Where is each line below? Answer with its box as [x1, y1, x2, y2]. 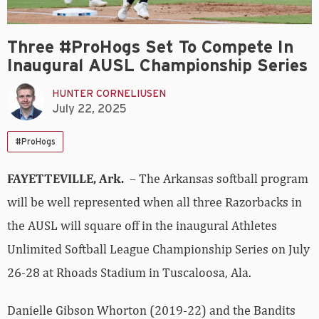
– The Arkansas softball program [130, 171, 308, 187]
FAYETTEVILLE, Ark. [7, 171, 130, 187]
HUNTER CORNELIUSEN [52, 88, 166, 99]
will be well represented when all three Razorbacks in [7, 194, 302, 210]
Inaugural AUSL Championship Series [7, 58, 308, 75]
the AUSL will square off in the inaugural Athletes [7, 218, 277, 234]
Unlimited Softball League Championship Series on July [7, 241, 310, 257]
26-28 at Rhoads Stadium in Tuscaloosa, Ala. [7, 265, 251, 281]
